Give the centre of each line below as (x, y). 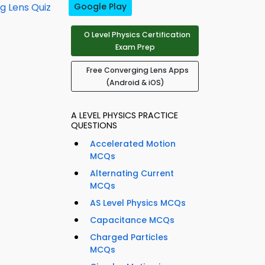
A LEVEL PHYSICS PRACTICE (125, 116)
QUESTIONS (94, 126)
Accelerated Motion (133, 144)
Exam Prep (135, 47)
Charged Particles (129, 237)
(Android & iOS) (135, 83)
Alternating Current (132, 174)
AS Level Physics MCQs (138, 203)
